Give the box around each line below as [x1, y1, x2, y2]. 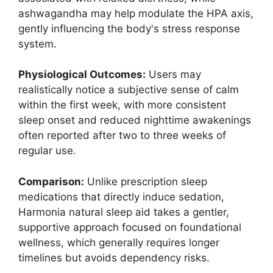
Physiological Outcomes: [18, 68, 146, 81]
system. [18, 37, 57, 50]
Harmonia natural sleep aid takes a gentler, [18, 205, 229, 218]
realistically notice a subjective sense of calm [18, 83, 239, 96]
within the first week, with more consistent [18, 99, 226, 112]
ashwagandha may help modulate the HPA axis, [18, 7, 253, 19]
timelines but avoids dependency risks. [18, 251, 210, 264]
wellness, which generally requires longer [18, 236, 219, 249]
